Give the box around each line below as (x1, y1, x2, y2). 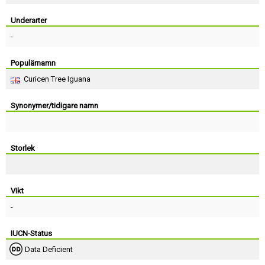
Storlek (11, 144, 35, 153)
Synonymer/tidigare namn (11, 101, 98, 110)
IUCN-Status (11, 229, 52, 238)
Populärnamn (11, 59, 56, 67)
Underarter (11, 16, 47, 25)
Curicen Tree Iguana (24, 75, 91, 83)
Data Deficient (25, 245, 73, 254)
